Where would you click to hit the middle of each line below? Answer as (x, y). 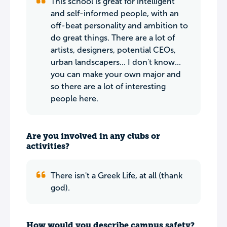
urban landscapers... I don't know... (116, 62)
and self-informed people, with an (115, 13)
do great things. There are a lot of (113, 38)
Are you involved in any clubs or (93, 136)
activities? (48, 146)
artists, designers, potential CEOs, (113, 50)
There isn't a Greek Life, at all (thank (117, 176)
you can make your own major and (116, 74)
